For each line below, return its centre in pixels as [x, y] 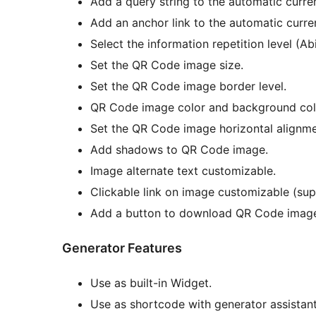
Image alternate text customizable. [183, 170]
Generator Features [122, 248]
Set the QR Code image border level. [188, 86]
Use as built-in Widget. [151, 282]
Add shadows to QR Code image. [179, 149]
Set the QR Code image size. [167, 65]
